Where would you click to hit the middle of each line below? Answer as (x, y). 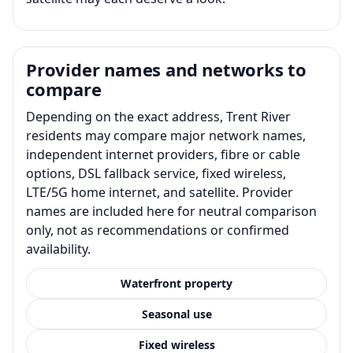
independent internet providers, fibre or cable (163, 154)
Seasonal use (176, 314)
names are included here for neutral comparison (171, 211)
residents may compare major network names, (166, 135)
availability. (58, 249)
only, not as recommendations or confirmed (158, 230)
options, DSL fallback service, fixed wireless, (156, 173)
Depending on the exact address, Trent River (158, 116)
